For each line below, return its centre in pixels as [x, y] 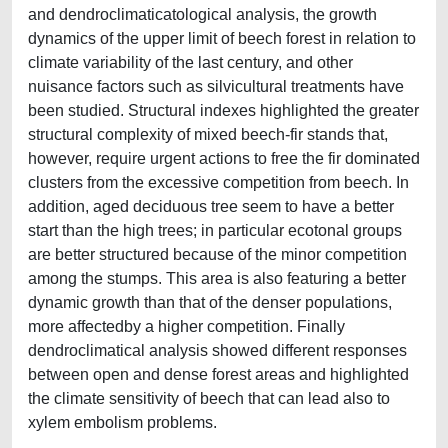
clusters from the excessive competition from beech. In [218, 182]
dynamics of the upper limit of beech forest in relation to [222, 38]
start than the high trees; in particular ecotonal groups [215, 230]
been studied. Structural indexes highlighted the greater [223, 110]
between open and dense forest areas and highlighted [218, 374]
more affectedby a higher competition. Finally [186, 326]
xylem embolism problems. [122, 422]
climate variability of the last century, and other [190, 62]
